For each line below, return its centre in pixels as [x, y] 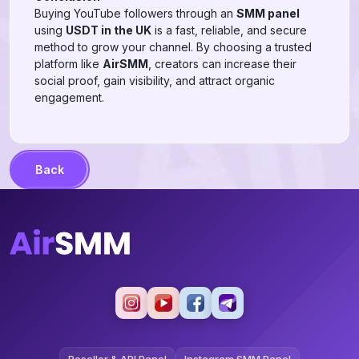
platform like [69, 64]
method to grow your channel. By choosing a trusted [173, 47]
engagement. [69, 97]
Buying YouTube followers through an [135, 13]
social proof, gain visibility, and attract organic [155, 81]
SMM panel [268, 13]
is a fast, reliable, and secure [229, 30]
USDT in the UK [109, 30]
